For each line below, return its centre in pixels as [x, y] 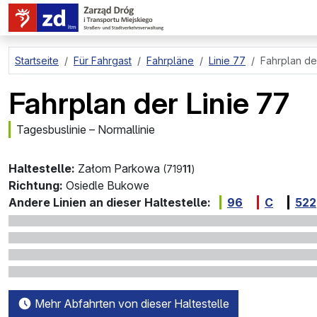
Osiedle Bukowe [108, 185]
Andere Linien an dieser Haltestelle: [110, 202]
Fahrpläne [170, 60]
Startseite [37, 60]
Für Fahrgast [103, 60]
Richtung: [36, 185]
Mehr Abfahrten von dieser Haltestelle [131, 304]
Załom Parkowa [119, 168]
